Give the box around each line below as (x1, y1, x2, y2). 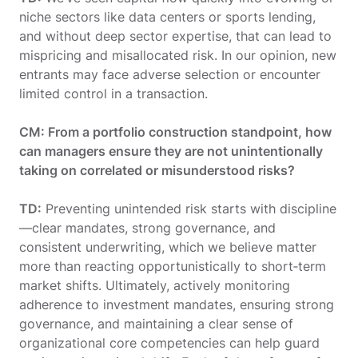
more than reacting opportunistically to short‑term (19, 257, 326, 274)
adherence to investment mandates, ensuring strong (19, 296, 334, 312)
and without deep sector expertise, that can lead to (19, 27, 332, 44)
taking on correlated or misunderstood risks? (19, 161, 295, 178)
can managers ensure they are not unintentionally (19, 142, 323, 159)
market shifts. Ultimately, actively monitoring (19, 276, 290, 293)
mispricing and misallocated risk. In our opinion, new (19, 46, 336, 63)
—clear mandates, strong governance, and (19, 219, 276, 236)
